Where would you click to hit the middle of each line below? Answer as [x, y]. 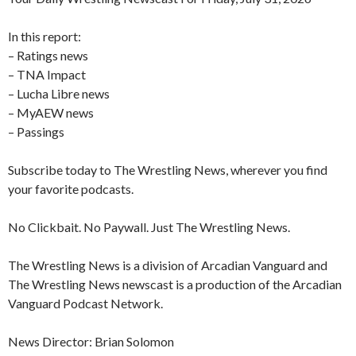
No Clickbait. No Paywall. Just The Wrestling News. [149, 227]
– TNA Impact [47, 75]
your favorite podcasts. [71, 189]
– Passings [36, 132]
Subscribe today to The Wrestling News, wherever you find [168, 170]
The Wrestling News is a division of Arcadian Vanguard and [168, 265]
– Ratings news [48, 56]
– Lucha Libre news [59, 94]
